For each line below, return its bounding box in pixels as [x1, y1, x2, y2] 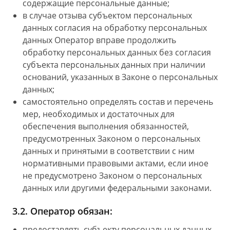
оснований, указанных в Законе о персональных [23, 71, 218, 83]
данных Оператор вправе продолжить [23, 34, 176, 46]
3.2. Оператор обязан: [12, 205, 112, 217]
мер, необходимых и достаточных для [23, 108, 175, 120]
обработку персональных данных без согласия [23, 47, 211, 58]
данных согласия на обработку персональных [23, 22, 207, 33]
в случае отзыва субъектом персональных [23, 10, 192, 21]
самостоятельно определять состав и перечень [23, 96, 213, 107]
